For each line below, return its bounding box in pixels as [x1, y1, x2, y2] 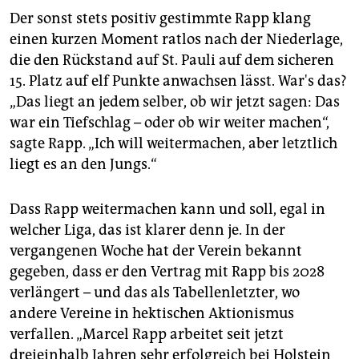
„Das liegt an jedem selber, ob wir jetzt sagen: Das [10, 93, 340, 111]
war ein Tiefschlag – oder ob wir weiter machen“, [10, 114, 329, 132]
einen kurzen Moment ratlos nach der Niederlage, [10, 30, 343, 49]
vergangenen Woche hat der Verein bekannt [10, 242, 302, 260]
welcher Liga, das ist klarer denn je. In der [10, 221, 285, 240]
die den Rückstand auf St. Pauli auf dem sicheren [10, 51, 334, 70]
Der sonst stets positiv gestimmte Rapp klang [10, 10, 311, 28]
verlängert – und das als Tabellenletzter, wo [10, 284, 300, 302]
